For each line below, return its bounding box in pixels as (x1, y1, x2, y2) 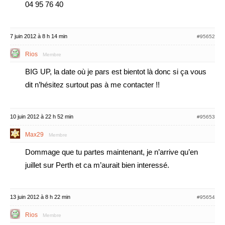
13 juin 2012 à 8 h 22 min (10, 194, 70, 200)
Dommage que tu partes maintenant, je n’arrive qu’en (25, 148, 198, 156)
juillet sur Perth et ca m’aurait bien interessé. (25, 161, 169, 169)
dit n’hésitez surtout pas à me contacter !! (25, 80, 160, 89)
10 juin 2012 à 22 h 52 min (10, 114, 73, 120)
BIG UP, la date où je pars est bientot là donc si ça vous (25, 67, 206, 76)
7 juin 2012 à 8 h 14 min (10, 33, 67, 39)
